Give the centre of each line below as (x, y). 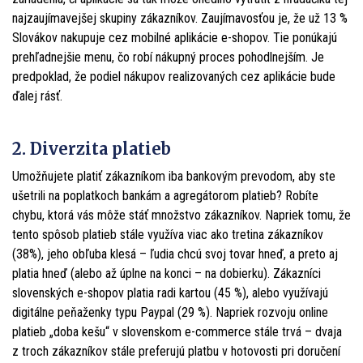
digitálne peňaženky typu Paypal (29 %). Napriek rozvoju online (170, 312)
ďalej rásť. (37, 96)
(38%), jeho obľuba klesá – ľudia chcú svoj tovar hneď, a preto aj (175, 254)
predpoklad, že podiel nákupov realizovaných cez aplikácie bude (174, 76)
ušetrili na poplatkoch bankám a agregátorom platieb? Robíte (165, 195)
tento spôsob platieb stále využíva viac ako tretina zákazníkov (168, 234)
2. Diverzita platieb (92, 148)
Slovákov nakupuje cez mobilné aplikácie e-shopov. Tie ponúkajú (175, 37)
